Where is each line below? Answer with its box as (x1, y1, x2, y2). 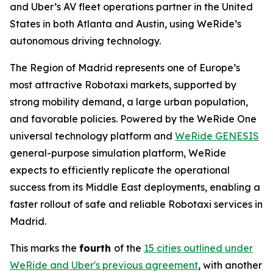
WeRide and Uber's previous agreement (10, 258, 198, 271)
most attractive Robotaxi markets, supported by (10, 78, 236, 91)
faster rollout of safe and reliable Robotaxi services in (10, 197, 263, 210)
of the (114, 241, 144, 254)
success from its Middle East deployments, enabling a (10, 180, 260, 193)
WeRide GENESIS (175, 129, 259, 142)
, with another (198, 258, 262, 271)
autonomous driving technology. (10, 34, 161, 47)
